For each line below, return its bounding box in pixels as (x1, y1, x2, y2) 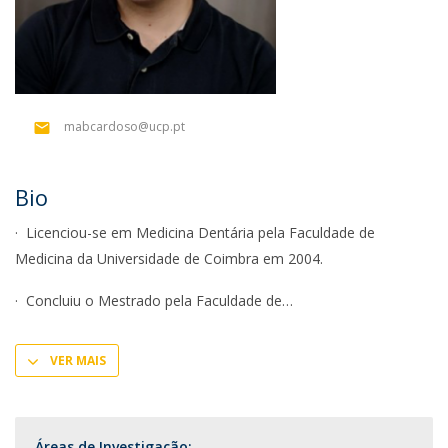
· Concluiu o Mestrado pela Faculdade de (15, 291, 282, 310)
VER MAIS (50, 352, 106, 369)
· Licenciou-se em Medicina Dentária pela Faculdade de (15, 223, 375, 242)
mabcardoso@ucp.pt (64, 118, 185, 136)
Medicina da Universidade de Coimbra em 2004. (15, 249, 323, 268)
